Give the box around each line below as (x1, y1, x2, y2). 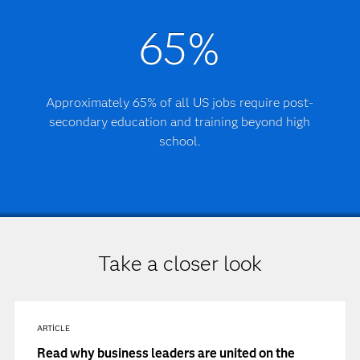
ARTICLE (37, 323, 71, 333)
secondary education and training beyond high (49, 114, 311, 129)
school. (158, 133, 201, 149)
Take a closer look (97, 251, 262, 276)
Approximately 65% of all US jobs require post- (46, 95, 314, 110)
